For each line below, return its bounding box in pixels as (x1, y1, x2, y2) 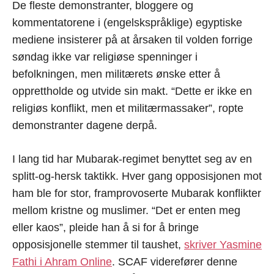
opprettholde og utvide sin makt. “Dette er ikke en (12, 85, 252, 98)
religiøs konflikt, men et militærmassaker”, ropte (12, 102, 243, 115)
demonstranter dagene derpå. (12, 119, 157, 132)
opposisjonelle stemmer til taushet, (12, 239, 184, 251)
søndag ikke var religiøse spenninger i (12, 51, 198, 64)
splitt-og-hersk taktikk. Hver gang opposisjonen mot (12, 170, 262, 183)
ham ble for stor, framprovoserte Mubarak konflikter (12, 187, 261, 200)
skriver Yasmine (184, 239, 262, 251)
